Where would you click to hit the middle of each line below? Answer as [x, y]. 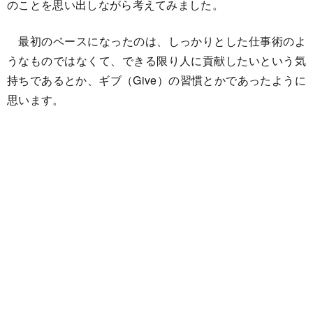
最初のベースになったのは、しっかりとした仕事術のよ [156, 41]
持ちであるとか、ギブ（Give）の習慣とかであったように [156, 80]
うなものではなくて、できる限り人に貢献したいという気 [156, 60]
